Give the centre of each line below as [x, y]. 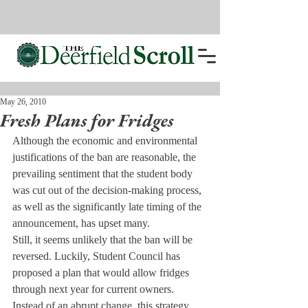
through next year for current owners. [93, 289]
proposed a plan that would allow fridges [102, 273]
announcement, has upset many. [81, 223]
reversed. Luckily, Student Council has [98, 256]
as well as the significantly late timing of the [108, 207]
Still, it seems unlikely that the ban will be [104, 240]
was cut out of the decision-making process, [108, 190]
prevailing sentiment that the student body [104, 174]
